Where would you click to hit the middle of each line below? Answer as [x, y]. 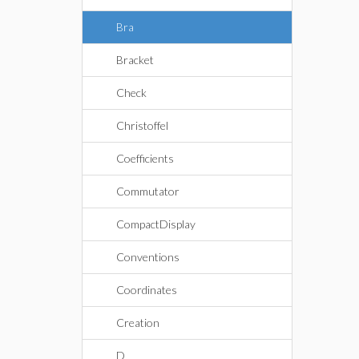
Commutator [148, 191]
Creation [138, 323]
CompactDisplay [156, 224]
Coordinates [147, 290]
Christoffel [142, 125]
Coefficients [145, 158]
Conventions [148, 257]
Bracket [135, 60]
